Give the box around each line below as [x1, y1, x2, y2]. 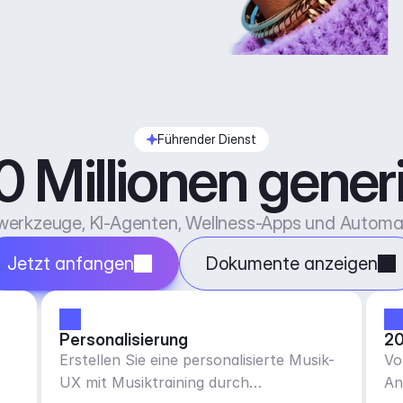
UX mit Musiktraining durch [58, 373, 249, 391]
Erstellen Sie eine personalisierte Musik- [58, 351, 335, 369]
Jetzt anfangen [7, 253, 134, 274]
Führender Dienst [157, 131, 256, 147]
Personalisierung [58, 330, 188, 349]
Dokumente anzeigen [206, 253, 378, 274]
